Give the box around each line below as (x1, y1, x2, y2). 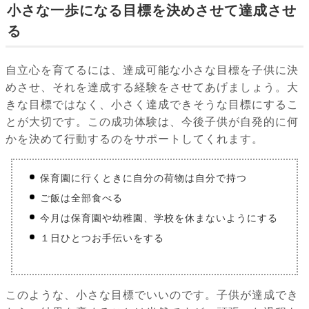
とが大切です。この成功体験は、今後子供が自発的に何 (6, 116, 299, 128)
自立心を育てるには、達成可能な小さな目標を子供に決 (6, 64, 299, 77)
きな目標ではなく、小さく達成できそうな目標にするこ (6, 99, 299, 111)
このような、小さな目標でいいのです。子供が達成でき (6, 289, 299, 301)
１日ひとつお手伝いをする (40, 232, 164, 244)
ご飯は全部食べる (40, 192, 123, 204)
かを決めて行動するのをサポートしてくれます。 (6, 133, 263, 146)
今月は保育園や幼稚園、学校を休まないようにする (40, 212, 278, 224)
